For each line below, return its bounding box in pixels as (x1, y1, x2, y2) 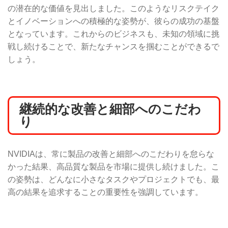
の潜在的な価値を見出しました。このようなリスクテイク (8, 4, 219, 13)
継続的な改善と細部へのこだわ (19, 101, 201, 116)
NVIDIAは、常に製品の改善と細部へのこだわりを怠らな (8, 149, 214, 158)
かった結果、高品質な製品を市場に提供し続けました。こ (8, 162, 219, 171)
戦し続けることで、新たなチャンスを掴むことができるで (8, 42, 219, 51)
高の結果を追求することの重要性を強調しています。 (8, 187, 203, 196)
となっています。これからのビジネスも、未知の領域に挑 (8, 29, 219, 38)
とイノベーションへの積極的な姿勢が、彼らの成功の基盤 (8, 16, 219, 25)
